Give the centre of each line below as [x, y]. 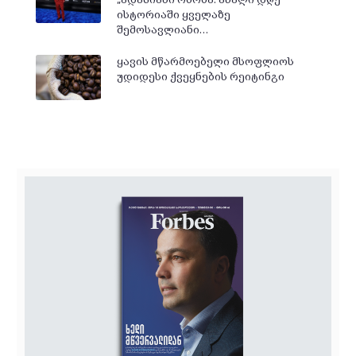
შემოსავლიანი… [162, 30]
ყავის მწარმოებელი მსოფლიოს [205, 62]
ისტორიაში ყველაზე [173, 15]
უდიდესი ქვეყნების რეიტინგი [200, 77]
